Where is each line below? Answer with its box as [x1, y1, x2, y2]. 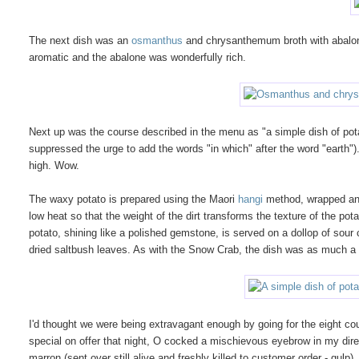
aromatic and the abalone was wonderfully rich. [29, 50, 247, 63]
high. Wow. [29, 159, 80, 171]
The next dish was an [29, 34, 132, 46]
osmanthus [131, 34, 184, 46]
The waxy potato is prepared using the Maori [29, 192, 239, 205]
